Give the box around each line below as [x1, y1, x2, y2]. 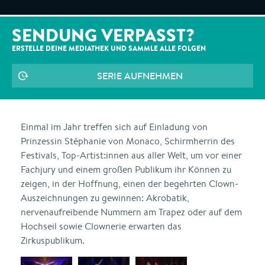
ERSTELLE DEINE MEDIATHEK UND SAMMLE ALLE [12, 43, 177, 53]
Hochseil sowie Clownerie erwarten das [21, 220, 182, 232]
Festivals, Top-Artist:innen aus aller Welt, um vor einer [21, 149, 242, 161]
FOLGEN [177, 43, 206, 53]
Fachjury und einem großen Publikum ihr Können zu [21, 163, 231, 176]
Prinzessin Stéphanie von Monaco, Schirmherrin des [21, 135, 235, 147]
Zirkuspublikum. [21, 234, 85, 247]
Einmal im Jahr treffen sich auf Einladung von [21, 121, 208, 133]
